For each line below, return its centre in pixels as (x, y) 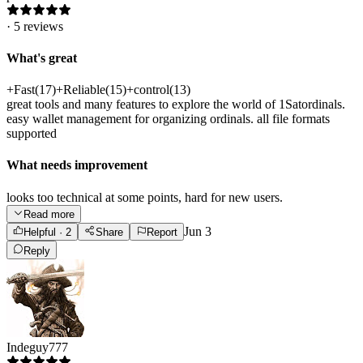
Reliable (84, 90)
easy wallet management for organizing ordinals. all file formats (168, 119)
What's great (42, 58)
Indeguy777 (37, 347)
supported (32, 134)
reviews (43, 26)
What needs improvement (77, 165)
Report (162, 233)
